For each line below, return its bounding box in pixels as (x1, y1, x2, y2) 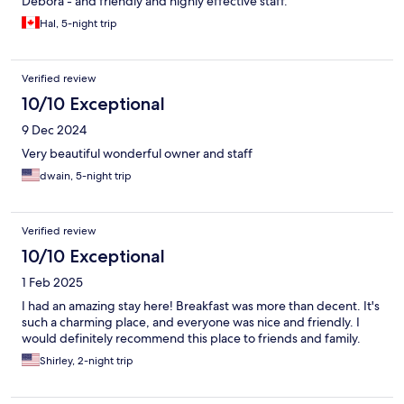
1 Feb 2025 (22, 274, 83, 291)
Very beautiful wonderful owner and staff (22, 145, 252, 162)
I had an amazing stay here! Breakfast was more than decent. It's (22, 298, 380, 315)
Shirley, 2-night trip (40, 353, 133, 369)
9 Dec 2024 (22, 122, 87, 139)
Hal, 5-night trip (40, 16, 117, 32)
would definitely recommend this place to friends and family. (22, 330, 361, 347)
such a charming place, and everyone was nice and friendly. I (22, 314, 360, 331)
